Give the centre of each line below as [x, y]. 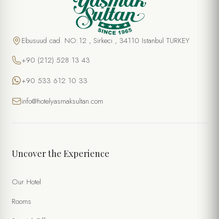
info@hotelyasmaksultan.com [62, 101]
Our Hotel [26, 182]
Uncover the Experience [61, 154]
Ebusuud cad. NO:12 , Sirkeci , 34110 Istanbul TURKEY [106, 41]
